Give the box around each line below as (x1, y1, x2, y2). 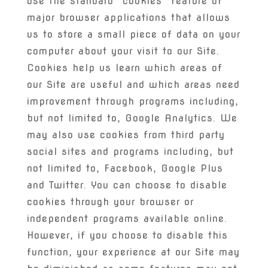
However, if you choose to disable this (26, 230, 228, 241)
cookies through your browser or (26, 196, 194, 208)
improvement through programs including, (26, 96, 239, 107)
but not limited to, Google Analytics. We (26, 112, 237, 124)
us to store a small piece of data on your (26, 29, 240, 40)
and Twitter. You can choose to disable (26, 179, 227, 191)
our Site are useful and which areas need (26, 79, 240, 90)
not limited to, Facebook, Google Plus (26, 163, 223, 174)
